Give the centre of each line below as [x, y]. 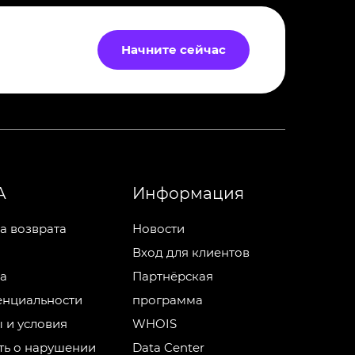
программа [167, 300]
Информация [188, 193]
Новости [158, 229]
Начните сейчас [174, 50]
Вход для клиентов [191, 252]
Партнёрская [172, 276]
